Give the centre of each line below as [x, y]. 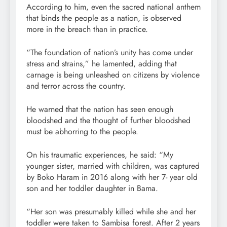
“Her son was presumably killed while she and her [111, 212]
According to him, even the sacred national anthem [113, 7]
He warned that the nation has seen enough [100, 109]
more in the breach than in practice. [87, 29]
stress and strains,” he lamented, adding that [102, 64]
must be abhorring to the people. [82, 132]
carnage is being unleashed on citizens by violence [113, 75]
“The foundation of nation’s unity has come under [110, 53]
